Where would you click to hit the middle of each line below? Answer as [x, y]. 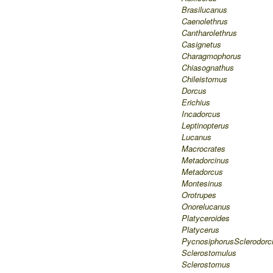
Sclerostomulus [209, 253]
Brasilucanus [204, 9]
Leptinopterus [205, 125]
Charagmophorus [211, 56]
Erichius [196, 102]
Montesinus [202, 183]
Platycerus [200, 229]
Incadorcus [201, 114]
